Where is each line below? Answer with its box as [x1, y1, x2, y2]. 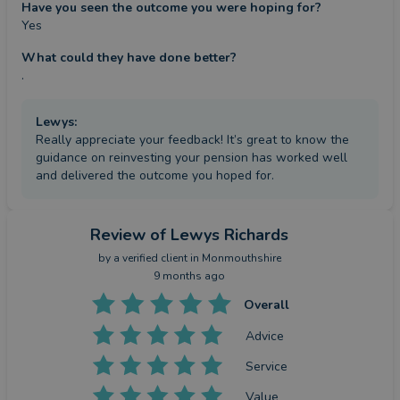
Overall [243, 296, 289, 314]
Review [90, 224, 146, 246]
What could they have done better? [21, 49, 237, 67]
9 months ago [154, 269, 225, 284]
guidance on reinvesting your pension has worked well [36, 149, 347, 167]
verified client [121, 251, 187, 266]
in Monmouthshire [187, 251, 281, 266]
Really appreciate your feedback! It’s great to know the [36, 131, 349, 149]
